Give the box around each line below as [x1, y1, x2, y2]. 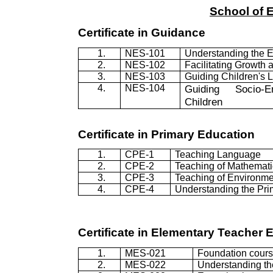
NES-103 [125, 71, 166, 82]
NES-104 [125, 82, 166, 93]
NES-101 [125, 48, 166, 58]
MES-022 [125, 259, 166, 270]
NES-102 [125, 59, 166, 70]
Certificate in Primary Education [78, 127, 255, 141]
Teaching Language [175, 149, 261, 160]
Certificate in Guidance [78, 26, 205, 40]
